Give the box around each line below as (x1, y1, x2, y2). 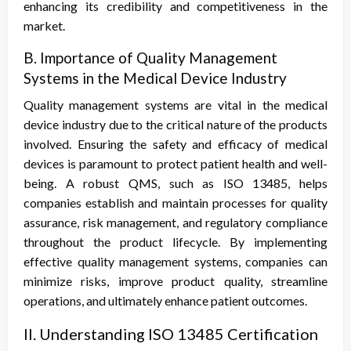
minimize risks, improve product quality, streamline (24, 273, 327, 289)
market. (24, 18, 65, 34)
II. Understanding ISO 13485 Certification (24, 324, 318, 344)
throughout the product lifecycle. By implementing (24, 234, 327, 250)
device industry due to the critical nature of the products (24, 117, 327, 132)
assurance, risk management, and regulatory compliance (24, 215, 327, 230)
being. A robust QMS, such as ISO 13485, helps (24, 175, 327, 191)
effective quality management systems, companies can (24, 254, 327, 270)
